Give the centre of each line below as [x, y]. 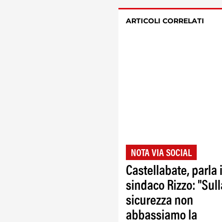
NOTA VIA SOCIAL [161, 153]
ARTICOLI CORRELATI [165, 21]
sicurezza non [160, 201]
